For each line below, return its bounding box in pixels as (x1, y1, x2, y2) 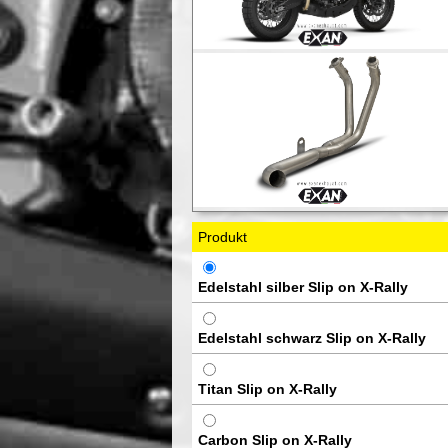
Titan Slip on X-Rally (198, 380, 337, 397)
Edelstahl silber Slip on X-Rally (198, 278, 408, 295)
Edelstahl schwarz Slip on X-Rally (198, 329, 426, 346)
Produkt (198, 228, 247, 245)
